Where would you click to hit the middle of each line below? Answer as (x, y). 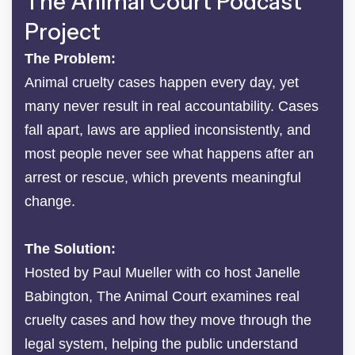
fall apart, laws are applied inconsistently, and (168, 130)
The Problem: (70, 59)
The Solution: (70, 249)
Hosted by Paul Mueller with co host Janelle (162, 273)
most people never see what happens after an (169, 154)
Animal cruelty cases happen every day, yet (162, 83)
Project (63, 32)
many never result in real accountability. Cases (172, 107)
